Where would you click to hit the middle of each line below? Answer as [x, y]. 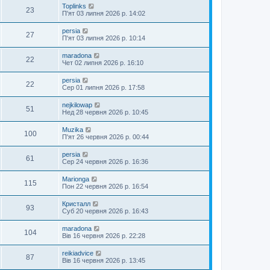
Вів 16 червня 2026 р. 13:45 [104, 260]
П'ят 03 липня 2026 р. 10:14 [104, 38]
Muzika [73, 130]
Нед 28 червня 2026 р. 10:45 [105, 112]
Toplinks [74, 6]
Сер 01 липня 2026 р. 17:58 [103, 87]
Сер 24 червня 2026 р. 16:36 [105, 162]
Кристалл [76, 204]
